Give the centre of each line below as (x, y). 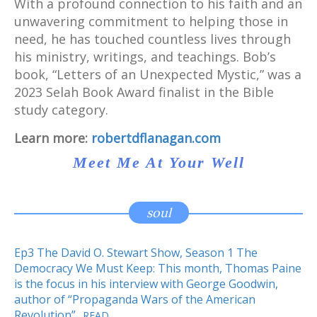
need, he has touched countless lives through (152, 39)
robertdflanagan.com (156, 138)
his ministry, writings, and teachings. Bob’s (145, 56)
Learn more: (53, 138)
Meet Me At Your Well (158, 163)
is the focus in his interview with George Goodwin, (146, 284)
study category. (61, 109)
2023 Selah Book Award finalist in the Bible (144, 92)
